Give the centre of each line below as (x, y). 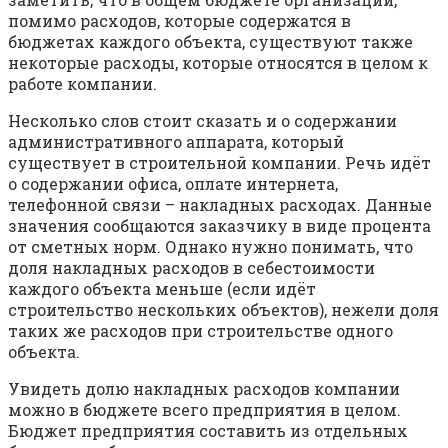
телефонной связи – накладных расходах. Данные (220, 204)
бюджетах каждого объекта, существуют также (210, 41)
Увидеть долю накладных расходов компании (204, 388)
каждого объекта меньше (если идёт (162, 288)
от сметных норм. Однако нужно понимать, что (210, 246)
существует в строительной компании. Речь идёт (219, 162)
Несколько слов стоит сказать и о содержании (202, 120)
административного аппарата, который (176, 141)
